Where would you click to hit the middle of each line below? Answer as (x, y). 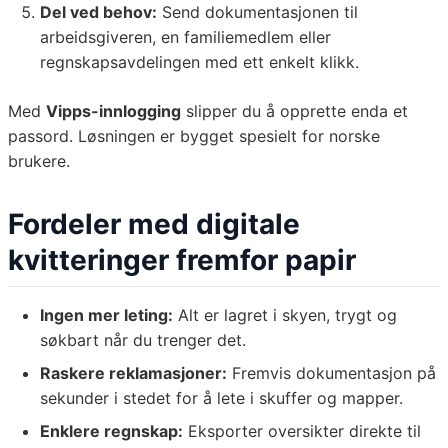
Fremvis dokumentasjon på (331, 373)
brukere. (39, 161)
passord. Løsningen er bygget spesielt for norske (194, 136)
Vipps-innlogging (113, 111)
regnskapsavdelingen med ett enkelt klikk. (199, 62)
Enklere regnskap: (111, 431)
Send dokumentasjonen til (257, 12)
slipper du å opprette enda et (294, 111)
